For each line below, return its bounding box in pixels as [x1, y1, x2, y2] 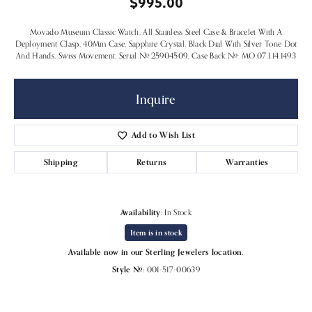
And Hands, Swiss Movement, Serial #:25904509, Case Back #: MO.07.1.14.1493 [16, 50, 296, 61]
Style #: [111, 264, 145, 274]
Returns [136, 156, 167, 167]
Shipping [43, 156, 78, 167]
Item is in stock [130, 227, 182, 237]
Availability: [120, 207, 163, 217]
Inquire [136, 91, 176, 107]
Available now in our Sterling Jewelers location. [68, 247, 244, 257]
